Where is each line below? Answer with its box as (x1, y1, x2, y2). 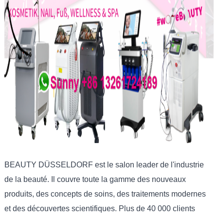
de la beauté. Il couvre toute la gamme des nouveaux (4, 175, 186, 183)
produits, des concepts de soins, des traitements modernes (4, 190, 206, 198)
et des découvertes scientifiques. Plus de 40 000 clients (4, 204, 195, 213)
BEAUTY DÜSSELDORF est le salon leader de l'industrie (4, 161, 204, 169)
